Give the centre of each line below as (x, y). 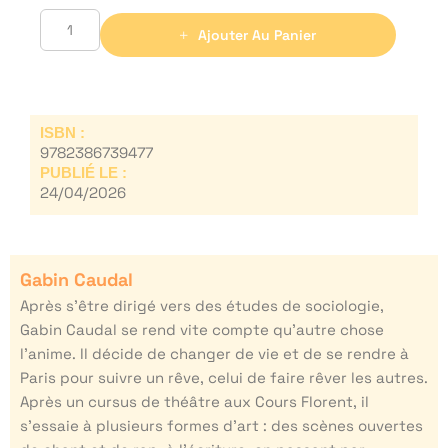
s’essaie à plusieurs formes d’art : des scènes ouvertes (221, 425)
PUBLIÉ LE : (83, 172)
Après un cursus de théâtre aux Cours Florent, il (194, 401)
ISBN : (62, 132)
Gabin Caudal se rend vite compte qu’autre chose (202, 329)
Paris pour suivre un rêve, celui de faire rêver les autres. (224, 377)
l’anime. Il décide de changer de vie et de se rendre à (214, 353)
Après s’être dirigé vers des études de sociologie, (202, 305)
